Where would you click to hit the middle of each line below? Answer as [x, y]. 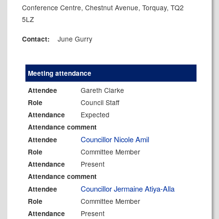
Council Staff [100, 102]
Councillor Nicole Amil [115, 139]
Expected [95, 114]
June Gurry [75, 39]
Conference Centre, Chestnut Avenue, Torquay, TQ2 [103, 7]
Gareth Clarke [103, 90]
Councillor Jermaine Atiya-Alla [128, 188]
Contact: [40, 39]
